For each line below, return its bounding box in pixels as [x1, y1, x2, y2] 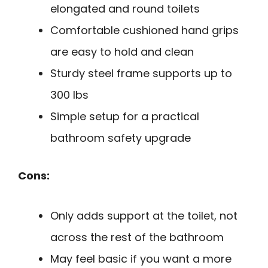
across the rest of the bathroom [50, 229, 224, 245]
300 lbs [50, 87, 89, 102]
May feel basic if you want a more [50, 251, 232, 266]
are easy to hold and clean [50, 44, 194, 59]
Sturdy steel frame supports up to [50, 65, 232, 81]
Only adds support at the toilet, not [50, 208, 237, 223]
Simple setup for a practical [50, 108, 199, 124]
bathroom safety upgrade [50, 130, 191, 145]
